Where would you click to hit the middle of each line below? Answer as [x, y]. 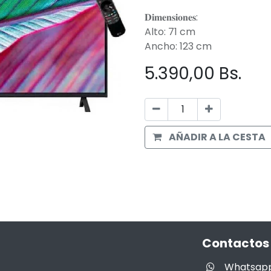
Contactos [236, 243]
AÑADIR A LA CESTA [217, 137]
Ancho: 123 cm [178, 46]
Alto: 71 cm [170, 31]
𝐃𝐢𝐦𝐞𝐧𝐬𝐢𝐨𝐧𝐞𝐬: [171, 17]
